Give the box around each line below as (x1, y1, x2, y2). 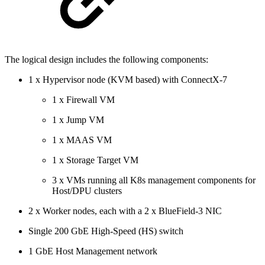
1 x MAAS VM (52, 134, 114, 145)
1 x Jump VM (52, 114, 104, 125)
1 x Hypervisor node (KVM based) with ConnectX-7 (28, 74, 227, 85)
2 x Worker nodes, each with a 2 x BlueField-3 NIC (28, 205, 224, 216)
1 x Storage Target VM (52, 154, 138, 165)
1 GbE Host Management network (28, 245, 157, 256)
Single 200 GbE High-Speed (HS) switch (28, 225, 183, 236)
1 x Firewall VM (52, 94, 115, 105)
